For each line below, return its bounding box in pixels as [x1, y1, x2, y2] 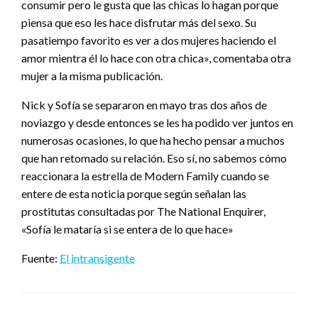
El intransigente [60, 251, 135, 265]
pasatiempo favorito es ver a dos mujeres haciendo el [21, 33, 276, 47]
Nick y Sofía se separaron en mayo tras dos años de [21, 97, 267, 111]
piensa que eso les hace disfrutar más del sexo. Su [21, 15, 256, 29]
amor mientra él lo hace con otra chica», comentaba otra [21, 50, 291, 65]
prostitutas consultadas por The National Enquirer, [21, 204, 265, 218]
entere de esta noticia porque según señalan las [21, 186, 246, 200]
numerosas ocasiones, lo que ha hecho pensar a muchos [21, 133, 285, 147]
